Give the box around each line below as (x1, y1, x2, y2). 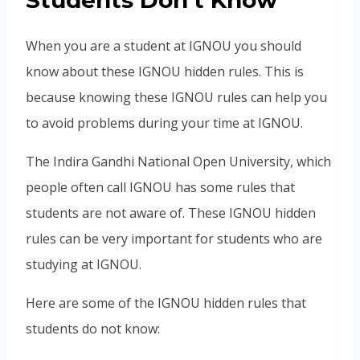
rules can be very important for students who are (26, 229, 322, 247)
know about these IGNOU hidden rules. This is (26, 62, 304, 80)
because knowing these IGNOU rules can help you (26, 88, 327, 106)
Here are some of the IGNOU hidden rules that (26, 293, 306, 312)
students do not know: (26, 319, 160, 337)
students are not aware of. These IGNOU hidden (26, 203, 316, 222)
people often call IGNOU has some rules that (26, 178, 295, 196)
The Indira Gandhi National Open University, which (26, 152, 331, 170)
